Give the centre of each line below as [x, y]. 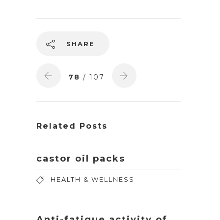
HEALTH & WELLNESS [93, 179]
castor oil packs [81, 159]
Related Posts [72, 126]
